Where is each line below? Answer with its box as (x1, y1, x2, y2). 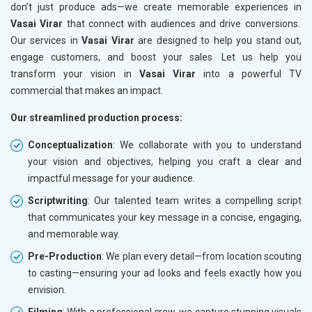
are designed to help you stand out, (134, 35, 302, 47)
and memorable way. (28, 228, 120, 240)
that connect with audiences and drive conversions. (63, 18, 300, 30)
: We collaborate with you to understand (113, 139, 302, 151)
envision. (28, 284, 66, 296)
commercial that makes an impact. (10, 85, 163, 97)
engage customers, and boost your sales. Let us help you (10, 52, 302, 63)
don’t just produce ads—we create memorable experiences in (10, 1, 302, 13)
